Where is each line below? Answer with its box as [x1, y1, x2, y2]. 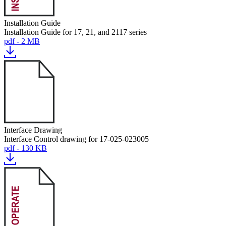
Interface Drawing [4, 126, 62, 134]
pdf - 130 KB [4, 144, 47, 152]
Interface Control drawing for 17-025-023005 [4, 135, 149, 143]
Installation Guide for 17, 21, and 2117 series [4, 28, 147, 36]
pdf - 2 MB [4, 37, 40, 45]
